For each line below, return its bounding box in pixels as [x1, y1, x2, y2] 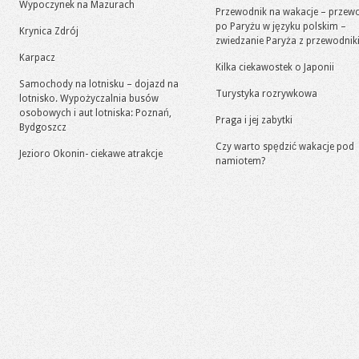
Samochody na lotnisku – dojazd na [19, 79, 179, 90]
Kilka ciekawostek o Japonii [216, 62, 334, 73]
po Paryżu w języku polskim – [216, 21, 346, 32]
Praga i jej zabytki [216, 115, 292, 126]
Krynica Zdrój [19, 26, 79, 37]
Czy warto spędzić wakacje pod [216, 141, 354, 152]
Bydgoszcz [19, 122, 67, 133]
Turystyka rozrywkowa [216, 88, 317, 99]
